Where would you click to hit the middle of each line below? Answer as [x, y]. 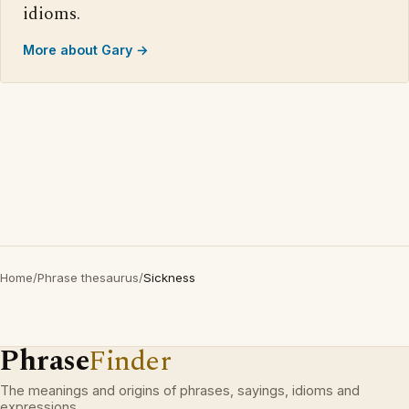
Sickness [169, 278]
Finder [130, 361]
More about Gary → [86, 50]
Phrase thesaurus [88, 278]
